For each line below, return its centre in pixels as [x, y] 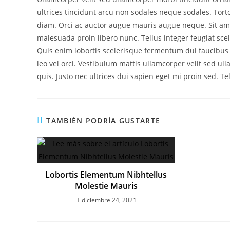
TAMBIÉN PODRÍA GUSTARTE [103, 120]
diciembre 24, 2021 [109, 200]
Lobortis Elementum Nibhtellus [106, 174]
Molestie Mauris [106, 186]
